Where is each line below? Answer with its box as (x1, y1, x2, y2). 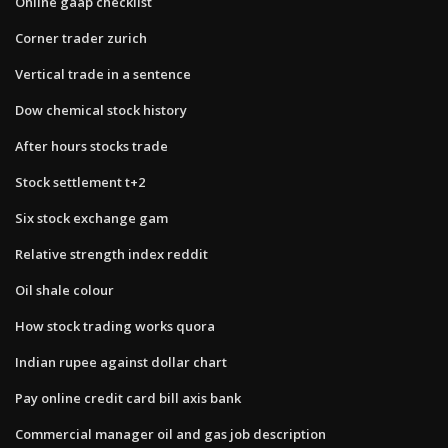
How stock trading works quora (15, 316, 215, 335)
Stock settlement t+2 (15, 172, 145, 191)
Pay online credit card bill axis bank (15, 388, 241, 407)
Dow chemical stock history (15, 100, 187, 119)
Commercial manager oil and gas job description (15, 424, 326, 443)
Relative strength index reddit (15, 244, 208, 263)
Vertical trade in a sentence (15, 64, 191, 83)
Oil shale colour (15, 280, 114, 299)
